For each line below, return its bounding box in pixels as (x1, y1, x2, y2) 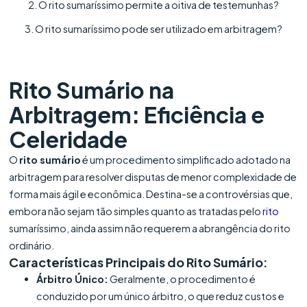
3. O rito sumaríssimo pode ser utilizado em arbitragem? (25, 22, 282, 35)
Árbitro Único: (36, 272, 109, 285)
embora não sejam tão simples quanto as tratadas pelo (9, 204, 263, 217)
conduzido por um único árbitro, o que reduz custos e (36, 289, 285, 302)
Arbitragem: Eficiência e (9, 100, 265, 128)
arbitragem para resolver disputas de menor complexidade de (9, 170, 297, 183)
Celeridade (9, 125, 128, 153)
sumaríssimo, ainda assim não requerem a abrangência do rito (9, 221, 291, 234)
